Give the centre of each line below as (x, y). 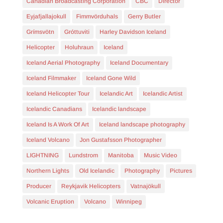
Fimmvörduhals (97, 16)
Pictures (181, 170)
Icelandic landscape (119, 109)
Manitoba (121, 155)
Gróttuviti (77, 32)
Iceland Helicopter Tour (58, 93)
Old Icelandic (97, 170)
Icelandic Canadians (54, 109)
